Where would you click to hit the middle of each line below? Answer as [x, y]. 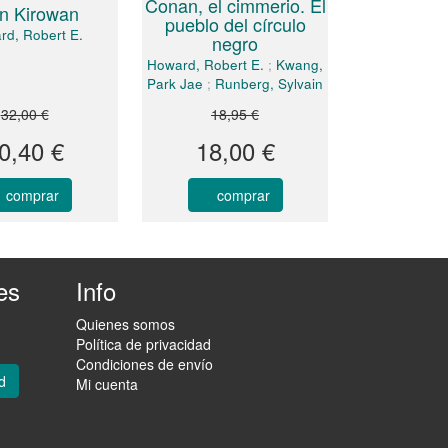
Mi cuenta [107, 383]
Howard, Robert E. [206, 64]
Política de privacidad [143, 343]
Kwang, [300, 64]
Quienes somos [125, 323]
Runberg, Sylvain [269, 83]
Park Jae [175, 83]
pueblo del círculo [235, 23]
